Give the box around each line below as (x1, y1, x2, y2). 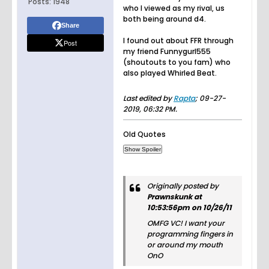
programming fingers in (147, 229, 233, 240)
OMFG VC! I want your (147, 218, 225, 229)
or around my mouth (147, 240, 223, 250)
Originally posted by (147, 181, 219, 192)
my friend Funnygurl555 (123, 46, 211, 57)
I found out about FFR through (123, 35, 234, 46)
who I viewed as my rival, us (123, 3, 225, 14)
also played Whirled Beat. (123, 68, 217, 79)
